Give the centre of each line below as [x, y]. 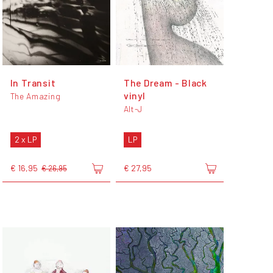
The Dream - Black [165, 83]
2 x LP [25, 140]
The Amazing [35, 96]
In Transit [33, 83]
